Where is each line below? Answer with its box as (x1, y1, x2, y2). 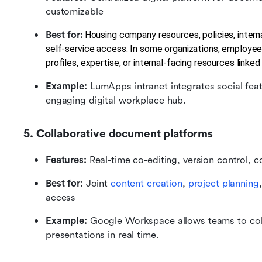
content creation (110, 178, 182, 189)
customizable (46, 6, 104, 18)
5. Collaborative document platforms (23, 127, 213, 141)
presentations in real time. (46, 229, 159, 241)
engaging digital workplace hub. (46, 95, 187, 106)
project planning (188, 178, 259, 189)
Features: (46, 154, 87, 166)
